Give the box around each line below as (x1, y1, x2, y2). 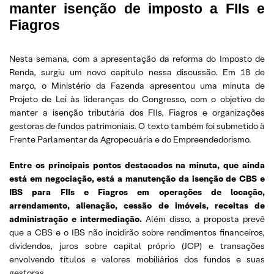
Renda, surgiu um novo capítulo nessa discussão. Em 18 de (9, 67, 265, 78)
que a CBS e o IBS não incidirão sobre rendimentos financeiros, (9, 227, 265, 238)
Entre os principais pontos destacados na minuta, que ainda (9, 160, 265, 171)
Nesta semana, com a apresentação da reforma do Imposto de (9, 53, 265, 64)
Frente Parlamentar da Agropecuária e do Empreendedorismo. (9, 134, 251, 145)
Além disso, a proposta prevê (146, 213, 265, 224)
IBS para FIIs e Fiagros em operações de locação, (9, 187, 265, 198)
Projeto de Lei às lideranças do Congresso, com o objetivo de (9, 94, 265, 105)
